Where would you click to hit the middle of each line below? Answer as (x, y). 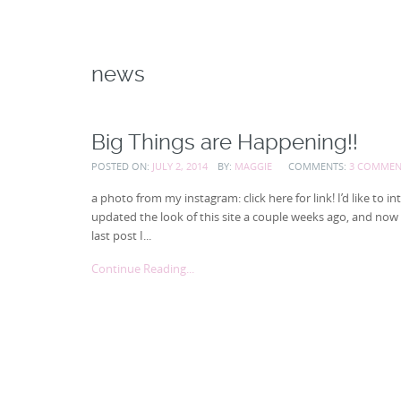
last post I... (121, 235)
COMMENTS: (319, 166)
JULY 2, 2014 (180, 166)
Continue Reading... (143, 269)
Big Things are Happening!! (225, 141)
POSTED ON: (122, 166)
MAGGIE (253, 166)
